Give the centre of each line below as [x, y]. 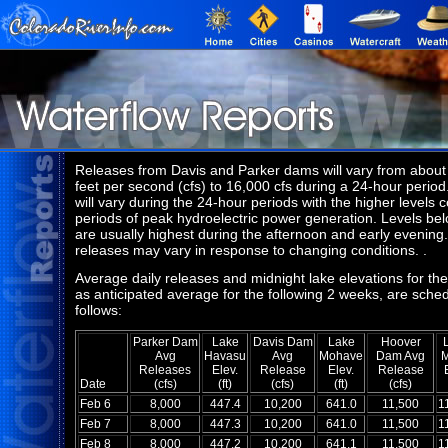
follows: [98, 310]
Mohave [341, 356]
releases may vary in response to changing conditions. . [251, 250]
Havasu [225, 356]
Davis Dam [282, 342]
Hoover [400, 342]
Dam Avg [400, 356]
